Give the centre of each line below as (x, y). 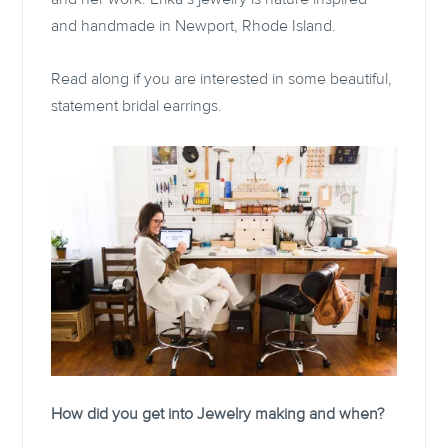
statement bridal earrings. (139, 105)
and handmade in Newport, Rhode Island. (196, 26)
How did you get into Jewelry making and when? (220, 414)
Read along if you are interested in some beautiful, (222, 78)
